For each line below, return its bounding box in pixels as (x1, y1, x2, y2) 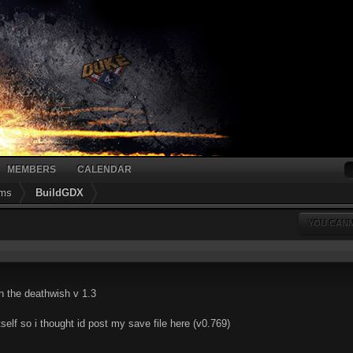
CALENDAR (77, 164, 132, 174)
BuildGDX (35, 187, 84, 199)
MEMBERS (7, 164, 56, 174)
